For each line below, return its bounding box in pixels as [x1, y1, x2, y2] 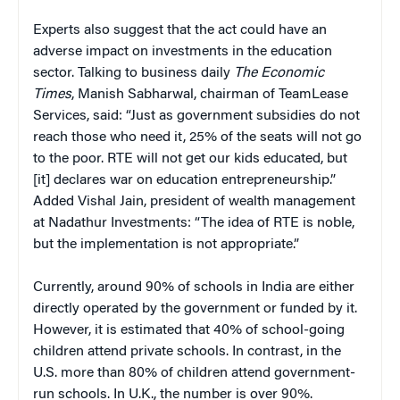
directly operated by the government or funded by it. [33, 301, 357, 316]
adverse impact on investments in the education [33, 44, 332, 59]
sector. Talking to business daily [33, 65, 234, 80]
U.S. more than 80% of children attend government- [33, 365, 355, 380]
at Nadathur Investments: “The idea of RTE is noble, [33, 215, 354, 230]
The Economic [234, 65, 324, 80]
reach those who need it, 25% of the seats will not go [33, 129, 362, 145]
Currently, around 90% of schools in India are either [33, 279, 354, 295]
